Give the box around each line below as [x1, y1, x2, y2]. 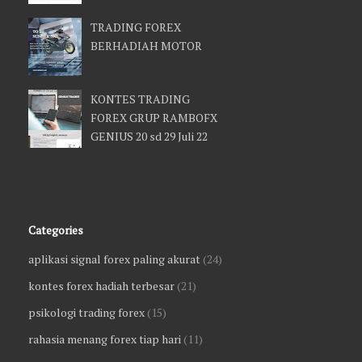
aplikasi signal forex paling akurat [28, 250, 200, 267]
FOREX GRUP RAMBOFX [90, 110, 217, 126]
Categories [28, 221, 83, 238]
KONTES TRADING [90, 91, 190, 107]
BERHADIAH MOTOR [90, 38, 202, 54]
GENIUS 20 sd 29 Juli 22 [90, 128, 208, 145]
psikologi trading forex [28, 304, 145, 320]
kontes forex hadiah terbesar [28, 277, 175, 293]
